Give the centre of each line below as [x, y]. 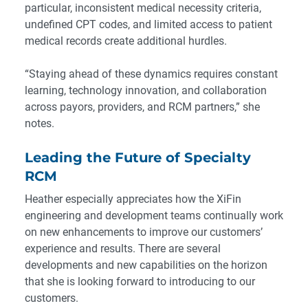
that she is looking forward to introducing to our [140, 282]
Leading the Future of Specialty [138, 158]
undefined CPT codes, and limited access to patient [148, 25]
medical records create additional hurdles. [126, 41]
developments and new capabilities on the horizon [146, 265]
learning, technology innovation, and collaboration [146, 91]
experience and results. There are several [123, 249]
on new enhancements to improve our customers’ [144, 232]
